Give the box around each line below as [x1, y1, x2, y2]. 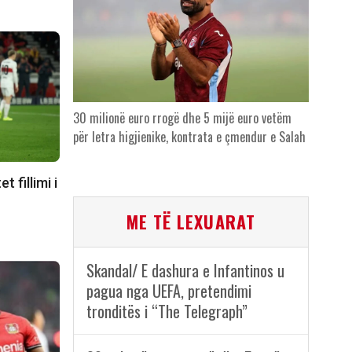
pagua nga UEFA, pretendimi [86, 279, 251, 303]
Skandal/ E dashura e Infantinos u [86, 258, 284, 283]
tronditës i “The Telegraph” [86, 299, 247, 324]
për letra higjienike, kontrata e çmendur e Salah [72, 127, 306, 147]
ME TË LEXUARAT [126, 209, 255, 235]
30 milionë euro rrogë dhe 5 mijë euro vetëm [72, 108, 291, 128]
